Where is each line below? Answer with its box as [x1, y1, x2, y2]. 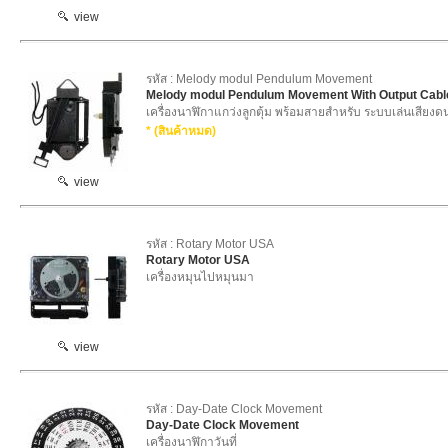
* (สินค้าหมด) [146, 124, 216, 138]
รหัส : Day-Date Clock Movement [146, 402, 322, 416]
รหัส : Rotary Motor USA [146, 237, 274, 251]
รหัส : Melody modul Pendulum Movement [146, 72, 372, 86]
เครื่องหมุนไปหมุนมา [146, 270, 254, 284]
